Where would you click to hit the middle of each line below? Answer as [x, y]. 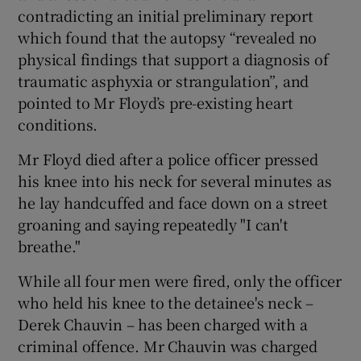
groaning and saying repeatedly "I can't [153, 224]
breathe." [49, 245]
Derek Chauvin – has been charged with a [163, 324]
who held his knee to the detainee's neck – [166, 302]
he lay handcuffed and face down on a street [173, 202]
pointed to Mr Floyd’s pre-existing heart [156, 102]
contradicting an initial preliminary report [166, 15]
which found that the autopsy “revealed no [168, 37]
